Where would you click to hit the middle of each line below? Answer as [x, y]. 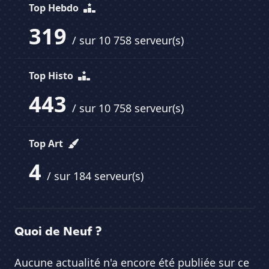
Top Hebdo [55, 8]
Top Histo [52, 76]
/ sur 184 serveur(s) [95, 176]
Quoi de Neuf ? [58, 231]
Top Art [47, 144]
